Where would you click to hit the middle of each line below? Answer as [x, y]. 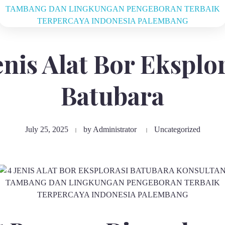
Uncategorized [177, 129]
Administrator [115, 129]
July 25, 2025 [46, 129]
